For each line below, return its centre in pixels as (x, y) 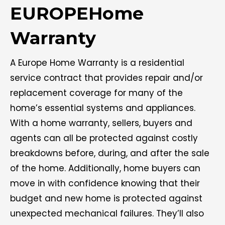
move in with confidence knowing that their (105, 184)
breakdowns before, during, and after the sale (110, 153)
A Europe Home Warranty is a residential (97, 63)
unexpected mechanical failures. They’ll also (107, 214)
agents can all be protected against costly (104, 138)
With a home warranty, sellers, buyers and (101, 123)
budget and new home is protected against (106, 199)
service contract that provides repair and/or (106, 78)
